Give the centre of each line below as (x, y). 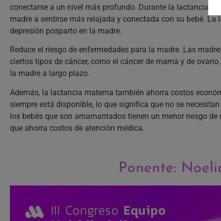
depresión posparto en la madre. (66, 31)
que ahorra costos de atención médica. (77, 128)
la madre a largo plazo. (50, 74)
